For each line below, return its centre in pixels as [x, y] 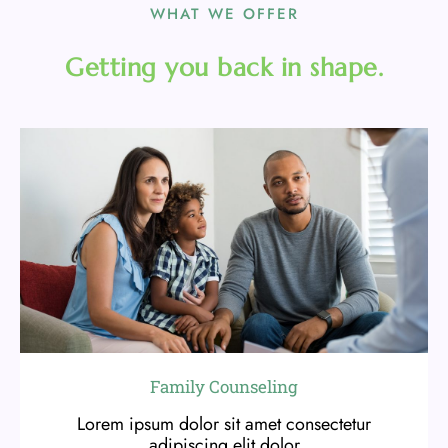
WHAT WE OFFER [224, 14]
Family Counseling [224, 387]
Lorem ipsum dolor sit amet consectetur [224, 424]
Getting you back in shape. [224, 68]
